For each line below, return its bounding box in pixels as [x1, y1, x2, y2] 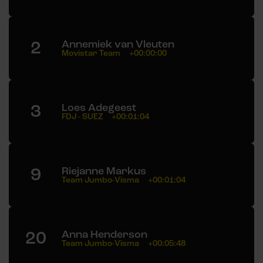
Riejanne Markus [62, 164, 146, 178]
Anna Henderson [62, 228, 147, 241]
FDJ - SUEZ [62, 112, 103, 122]
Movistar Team [62, 48, 120, 59]
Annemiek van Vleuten [62, 38, 174, 51]
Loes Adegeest [62, 101, 136, 114]
